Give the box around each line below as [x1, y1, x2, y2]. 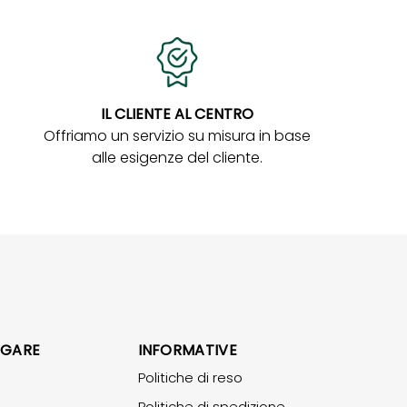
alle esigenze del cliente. [91, 146, 263, 168]
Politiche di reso [137, 367, 243, 387]
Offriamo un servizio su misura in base [43, 124, 311, 146]
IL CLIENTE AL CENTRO [100, 103, 253, 124]
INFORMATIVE [137, 339, 238, 361]
